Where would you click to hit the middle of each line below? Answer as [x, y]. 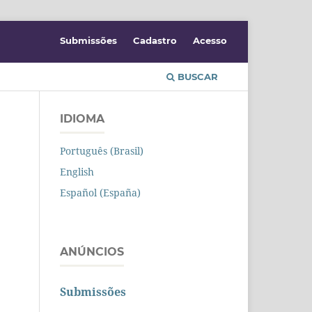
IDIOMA [82, 118]
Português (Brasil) [102, 150]
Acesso [210, 40]
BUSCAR [196, 76]
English [77, 171]
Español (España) [100, 192]
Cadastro [155, 40]
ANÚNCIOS [92, 251]
